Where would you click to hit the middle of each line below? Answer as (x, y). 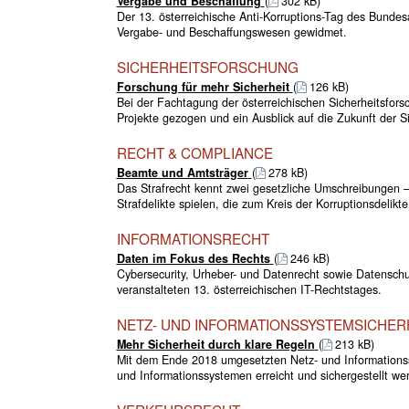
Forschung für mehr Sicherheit (203, 86)
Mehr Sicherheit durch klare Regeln (215, 344)
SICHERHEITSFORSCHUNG (207, 66)
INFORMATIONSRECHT (193, 238)
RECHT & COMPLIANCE (194, 152)
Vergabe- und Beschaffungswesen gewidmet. (231, 31)
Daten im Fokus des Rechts (193, 258)
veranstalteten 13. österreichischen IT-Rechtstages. (249, 289)
